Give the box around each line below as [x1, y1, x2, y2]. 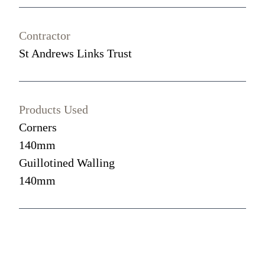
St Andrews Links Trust [19, 47, 132, 60]
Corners [19, 121, 57, 134]
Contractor [19, 29, 71, 43]
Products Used [19, 103, 89, 117]
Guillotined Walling [19, 156, 115, 170]
